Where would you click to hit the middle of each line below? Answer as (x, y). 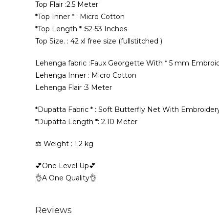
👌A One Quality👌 (66, 178)
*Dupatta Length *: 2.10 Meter (86, 122)
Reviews (54, 210)
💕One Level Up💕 (66, 166)
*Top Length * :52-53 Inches (81, 29)
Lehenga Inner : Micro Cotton (86, 75)
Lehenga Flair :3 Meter (74, 88)
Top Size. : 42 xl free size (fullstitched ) (99, 41)
